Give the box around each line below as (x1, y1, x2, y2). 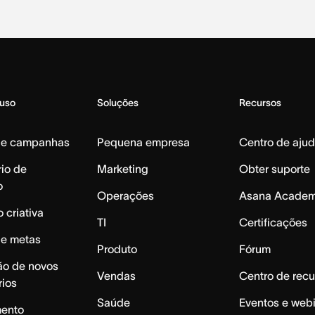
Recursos (239, 97, 282, 109)
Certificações (239, 216, 308, 229)
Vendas (96, 269, 136, 283)
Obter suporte (239, 162, 311, 176)
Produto (96, 243, 137, 256)
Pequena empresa (96, 136, 190, 149)
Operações (96, 189, 154, 202)
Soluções (96, 97, 139, 109)
